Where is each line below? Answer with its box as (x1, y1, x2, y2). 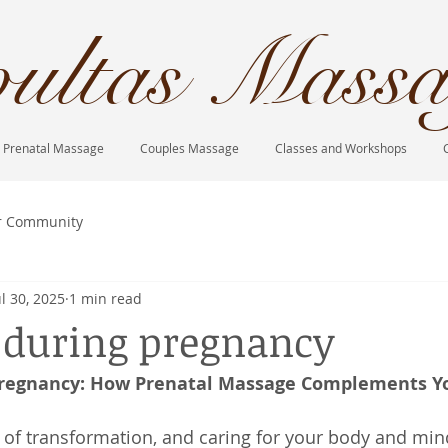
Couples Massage (140, 140, 239, 156)
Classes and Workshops (275, 140, 407, 156)
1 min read (69, 288, 142, 308)
